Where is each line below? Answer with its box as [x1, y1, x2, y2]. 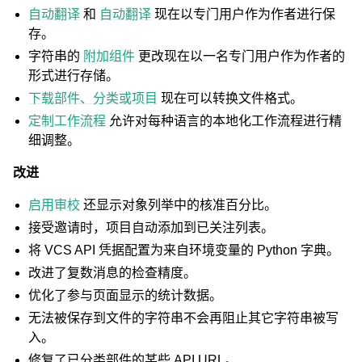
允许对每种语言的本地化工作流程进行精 [106, 114, 343, 128]
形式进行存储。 [28, 69, 120, 82]
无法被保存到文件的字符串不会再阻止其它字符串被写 [28, 311, 339, 325]
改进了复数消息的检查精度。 [28, 266, 197, 280]
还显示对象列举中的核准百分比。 [80, 198, 278, 212]
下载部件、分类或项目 [28, 91, 158, 105]
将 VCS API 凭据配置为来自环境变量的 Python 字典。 [28, 243, 340, 257]
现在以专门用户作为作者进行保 [151, 7, 336, 21]
